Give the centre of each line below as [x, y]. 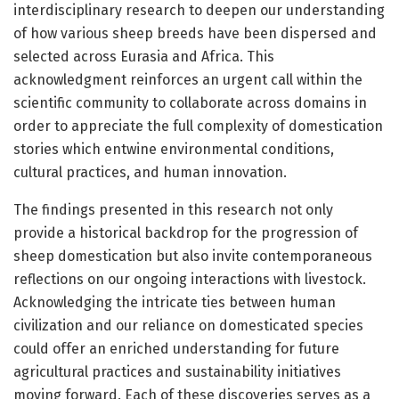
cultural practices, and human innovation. [150, 173]
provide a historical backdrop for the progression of [186, 233]
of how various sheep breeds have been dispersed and [195, 34]
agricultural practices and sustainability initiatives [177, 372]
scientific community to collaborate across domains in [190, 103]
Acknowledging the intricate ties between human [175, 303]
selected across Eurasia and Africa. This [144, 57]
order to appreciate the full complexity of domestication [198, 126]
